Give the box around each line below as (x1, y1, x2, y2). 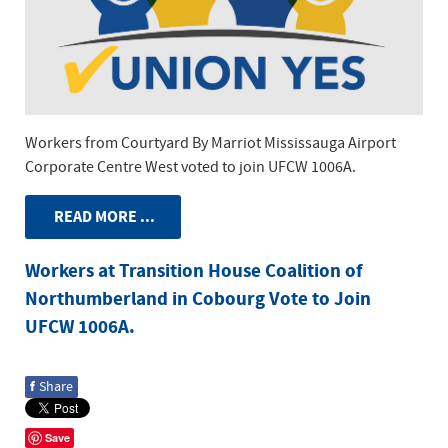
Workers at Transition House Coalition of (25, 257, 362, 285)
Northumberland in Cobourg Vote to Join (25, 285, 371, 313)
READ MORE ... (51, 205, 155, 228)
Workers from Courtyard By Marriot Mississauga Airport (25, 132, 396, 153)
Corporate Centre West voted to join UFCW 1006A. (25, 156, 356, 177)
